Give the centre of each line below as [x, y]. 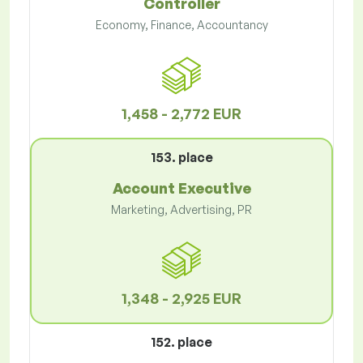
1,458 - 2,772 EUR [181, 114]
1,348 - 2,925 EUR [181, 299]
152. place [181, 342]
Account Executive [181, 188]
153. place [181, 158]
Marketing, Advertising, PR [181, 210]
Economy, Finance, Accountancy [181, 25]
